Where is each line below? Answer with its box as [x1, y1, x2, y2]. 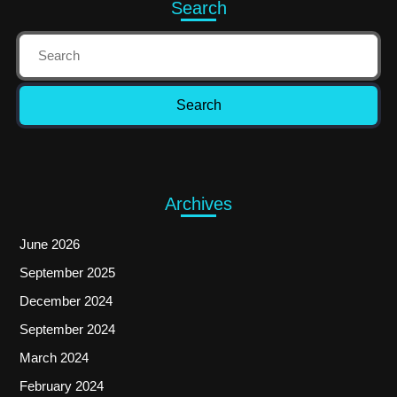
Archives [165, 194, 232, 214]
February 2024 [19, 378, 104, 394]
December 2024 [19, 293, 113, 309]
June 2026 [19, 237, 80, 253]
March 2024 [19, 350, 89, 366]
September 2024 [19, 322, 115, 338]
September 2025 [19, 265, 115, 281]
